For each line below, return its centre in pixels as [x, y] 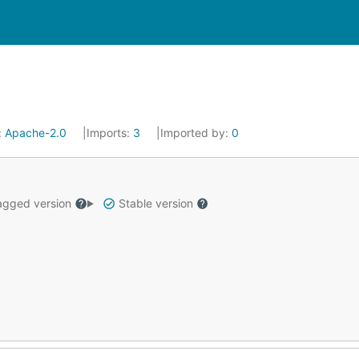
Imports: [110, 133]
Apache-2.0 [36, 133]
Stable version [155, 203]
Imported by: [196, 133]
